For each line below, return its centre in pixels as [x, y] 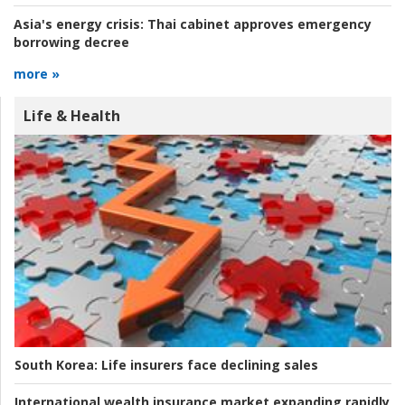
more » [37, 74]
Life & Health [72, 116]
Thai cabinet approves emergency [258, 24]
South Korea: [56, 364]
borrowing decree [71, 42]
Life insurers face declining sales [208, 364]
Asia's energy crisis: [79, 24]
